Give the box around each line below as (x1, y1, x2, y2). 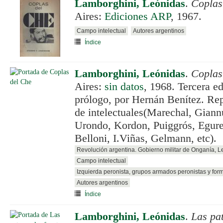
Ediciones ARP (105, 10, 171, 22)
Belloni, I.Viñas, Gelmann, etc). (75, 132, 217, 144)
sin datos (105, 81, 144, 93)
